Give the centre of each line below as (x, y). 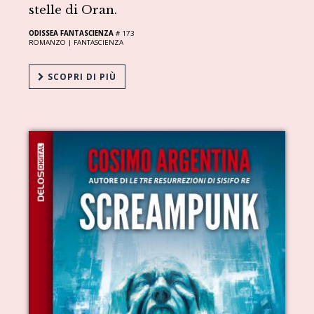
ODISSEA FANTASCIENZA (71, 33)
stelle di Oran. (73, 10)
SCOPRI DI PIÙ (81, 76)
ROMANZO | (52, 42)
